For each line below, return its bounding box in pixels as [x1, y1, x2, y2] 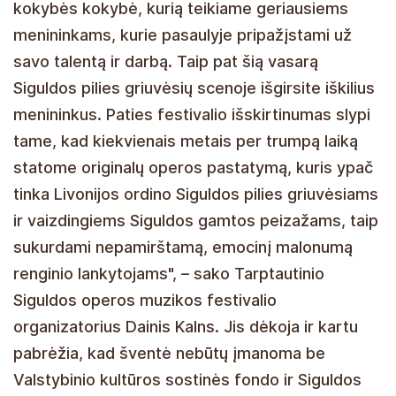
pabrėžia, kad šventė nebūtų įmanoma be [13, 343, 325, 362]
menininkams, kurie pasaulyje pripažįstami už [13, 25, 352, 44]
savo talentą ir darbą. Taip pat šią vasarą [13, 51, 318, 71]
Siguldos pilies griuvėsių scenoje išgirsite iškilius [13, 78, 375, 97]
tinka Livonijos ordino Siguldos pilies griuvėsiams [13, 184, 378, 203]
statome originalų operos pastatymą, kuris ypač [13, 157, 373, 177]
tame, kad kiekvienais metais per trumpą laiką [13, 131, 358, 150]
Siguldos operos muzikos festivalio [13, 290, 277, 309]
